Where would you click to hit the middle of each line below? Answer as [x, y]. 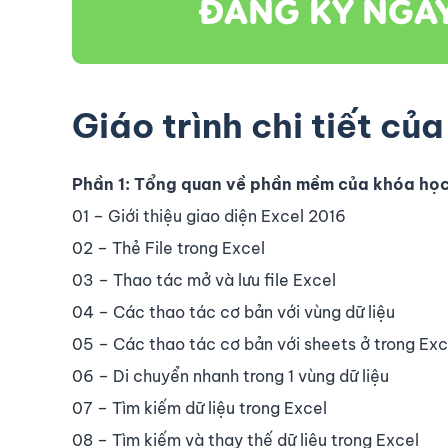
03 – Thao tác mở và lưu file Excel [204, 279]
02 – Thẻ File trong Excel [168, 247]
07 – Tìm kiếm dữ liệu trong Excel [199, 407]
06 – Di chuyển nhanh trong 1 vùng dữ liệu [230, 375]
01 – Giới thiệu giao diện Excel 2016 [209, 215]
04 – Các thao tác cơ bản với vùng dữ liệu [233, 311]
